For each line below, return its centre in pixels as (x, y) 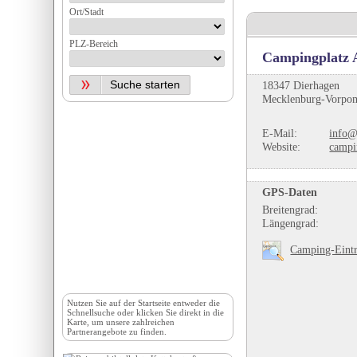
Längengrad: (291, 223)
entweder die (196, 303)
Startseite (155, 303)
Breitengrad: (290, 209)
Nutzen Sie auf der (103, 303)
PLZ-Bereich (94, 44)
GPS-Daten (290, 192)
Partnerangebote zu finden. (117, 331)
